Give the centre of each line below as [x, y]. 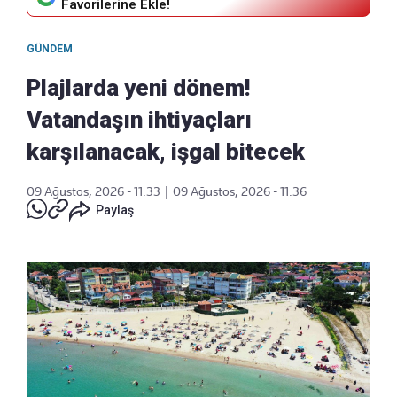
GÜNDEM [50, 49]
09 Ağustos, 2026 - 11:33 [93, 192]
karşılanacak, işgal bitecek [166, 152]
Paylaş [115, 210]
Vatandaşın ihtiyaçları [139, 120]
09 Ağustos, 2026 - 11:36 [240, 192]
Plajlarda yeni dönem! [138, 88]
